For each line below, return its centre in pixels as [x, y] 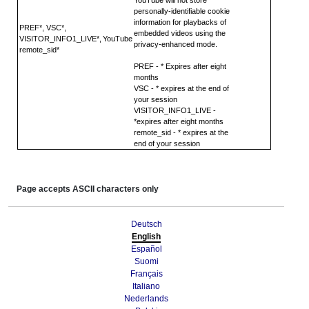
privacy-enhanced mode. [176, 44]
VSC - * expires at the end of [181, 88]
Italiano [146, 286]
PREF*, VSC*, [43, 27]
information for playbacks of [180, 22]
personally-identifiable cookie [182, 11]
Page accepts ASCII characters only [88, 189]
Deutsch [146, 224]
